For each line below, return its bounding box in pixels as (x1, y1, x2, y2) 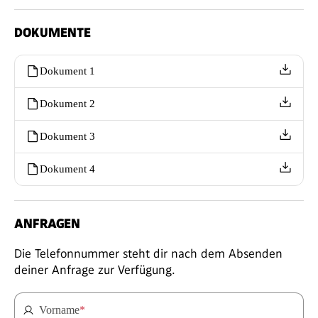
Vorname (39, 303, 79, 316)
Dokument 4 (40, 163, 95, 175)
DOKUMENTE (14, 24, 91, 40)
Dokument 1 (40, 65, 95, 77)
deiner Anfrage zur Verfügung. (14, 262, 175, 277)
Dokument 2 (40, 98, 95, 109)
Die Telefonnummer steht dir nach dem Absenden (14, 246, 283, 261)
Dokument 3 (40, 131, 95, 142)
